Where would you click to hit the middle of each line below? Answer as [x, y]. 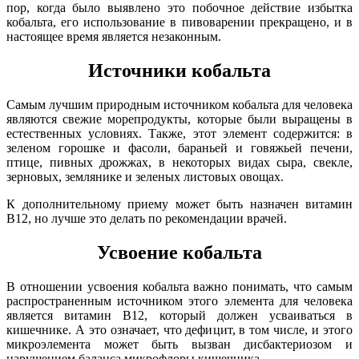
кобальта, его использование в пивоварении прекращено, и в [179, 22]
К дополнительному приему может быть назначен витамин [179, 204]
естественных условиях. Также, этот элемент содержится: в [179, 134]
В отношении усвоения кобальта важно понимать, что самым [179, 286]
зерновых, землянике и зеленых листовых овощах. [145, 177]
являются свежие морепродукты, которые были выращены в [179, 119]
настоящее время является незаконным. [114, 37]
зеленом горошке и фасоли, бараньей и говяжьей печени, [179, 148]
